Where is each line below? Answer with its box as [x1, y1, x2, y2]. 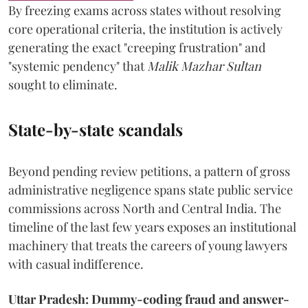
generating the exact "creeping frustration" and [8, 38, 265, 56]
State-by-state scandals [8, 118, 183, 140]
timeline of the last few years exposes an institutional [8, 218, 296, 235]
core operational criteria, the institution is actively [8, 20, 283, 37]
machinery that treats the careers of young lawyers [8, 236, 287, 254]
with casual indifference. [8, 255, 144, 272]
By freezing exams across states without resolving [8, 1, 281, 19]
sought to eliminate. [8, 76, 118, 93]
